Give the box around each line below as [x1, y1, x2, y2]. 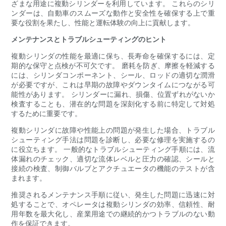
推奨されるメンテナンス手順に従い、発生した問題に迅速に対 [11, 190, 215, 199]
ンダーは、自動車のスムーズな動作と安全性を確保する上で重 [11, 9, 215, 18]
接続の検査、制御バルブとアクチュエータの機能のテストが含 [11, 164, 215, 173]
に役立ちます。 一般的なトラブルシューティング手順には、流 [11, 145, 215, 154]
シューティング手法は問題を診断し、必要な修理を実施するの [11, 135, 215, 144]
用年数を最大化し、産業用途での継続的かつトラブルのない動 [11, 209, 215, 218]
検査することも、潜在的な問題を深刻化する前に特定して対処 [11, 99, 215, 108]
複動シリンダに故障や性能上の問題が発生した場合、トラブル [11, 126, 215, 135]
